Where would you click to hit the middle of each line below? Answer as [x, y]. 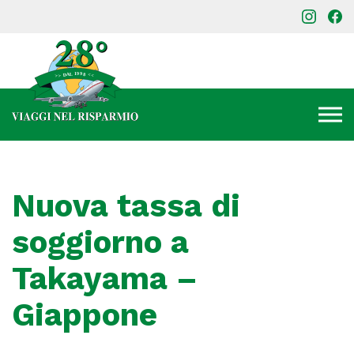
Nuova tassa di [126, 206]
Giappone [85, 315]
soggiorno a [100, 242]
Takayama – [105, 279]
